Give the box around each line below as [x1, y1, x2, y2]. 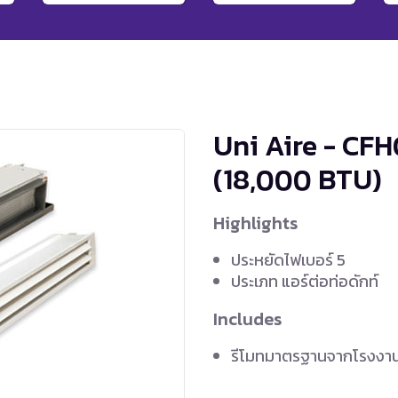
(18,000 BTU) [213, 157, 382, 201]
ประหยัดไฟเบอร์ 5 [231, 247, 346, 272]
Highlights [213, 209, 298, 236]
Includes [213, 305, 282, 332]
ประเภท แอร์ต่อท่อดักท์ [231, 268, 378, 293]
